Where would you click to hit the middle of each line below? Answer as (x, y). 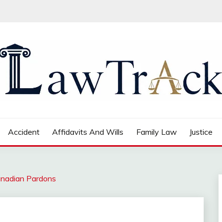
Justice (201, 132)
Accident (24, 132)
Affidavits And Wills (88, 132)
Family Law (156, 132)
